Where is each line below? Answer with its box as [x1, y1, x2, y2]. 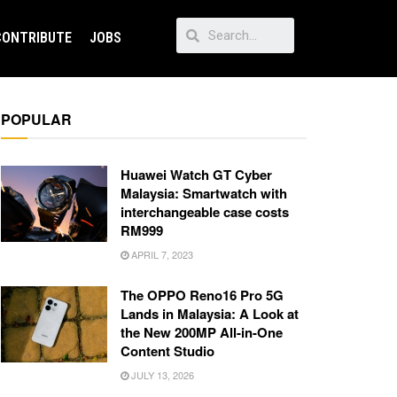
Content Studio [121, 341, 214, 362]
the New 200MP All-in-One [121, 323, 283, 343]
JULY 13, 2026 [128, 368, 194, 383]
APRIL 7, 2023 [128, 247, 193, 262]
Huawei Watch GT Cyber [121, 165, 272, 185]
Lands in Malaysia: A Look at [121, 304, 299, 324]
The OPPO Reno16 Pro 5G [121, 285, 284, 306]
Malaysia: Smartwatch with [121, 183, 287, 204]
